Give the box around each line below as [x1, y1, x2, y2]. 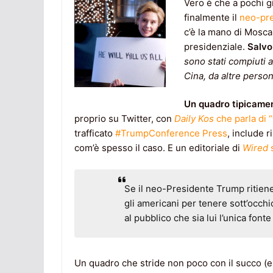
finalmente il [184, 11, 239, 23]
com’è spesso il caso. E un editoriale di [74, 142, 243, 154]
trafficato [74, 127, 115, 140]
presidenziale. [184, 40, 247, 52]
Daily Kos [174, 113, 214, 125]
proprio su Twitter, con [74, 113, 174, 125]
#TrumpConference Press [115, 127, 227, 140]
